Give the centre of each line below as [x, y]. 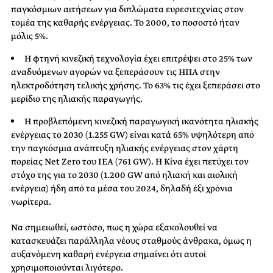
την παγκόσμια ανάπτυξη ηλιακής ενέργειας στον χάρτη [125, 148]
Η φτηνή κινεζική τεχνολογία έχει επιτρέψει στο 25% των [138, 58]
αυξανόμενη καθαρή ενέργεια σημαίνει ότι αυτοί [108, 254]
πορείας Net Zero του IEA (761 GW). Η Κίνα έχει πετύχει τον [130, 161]
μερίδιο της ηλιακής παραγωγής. [77, 98]
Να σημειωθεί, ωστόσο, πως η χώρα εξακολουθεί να [114, 227]
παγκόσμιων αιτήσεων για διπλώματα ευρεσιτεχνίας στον [127, 9]
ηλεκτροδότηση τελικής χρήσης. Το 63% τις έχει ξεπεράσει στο [136, 85]
